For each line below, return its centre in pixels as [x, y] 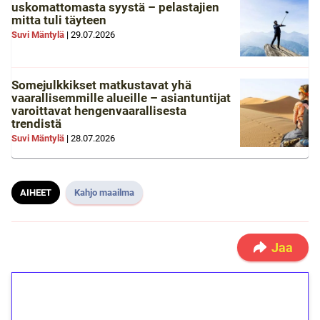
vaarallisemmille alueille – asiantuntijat [121, 98]
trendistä [36, 124]
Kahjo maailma [104, 193]
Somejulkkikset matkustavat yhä [101, 85]
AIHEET [36, 193]
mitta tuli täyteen [59, 20]
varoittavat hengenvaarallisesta [99, 111]
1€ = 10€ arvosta [104, 301]
